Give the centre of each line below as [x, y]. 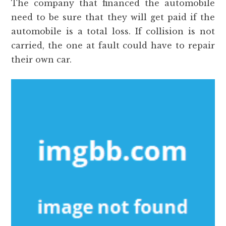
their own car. [42, 60]
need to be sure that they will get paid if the [113, 17]
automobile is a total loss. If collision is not [113, 31]
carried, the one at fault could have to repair [113, 45]
